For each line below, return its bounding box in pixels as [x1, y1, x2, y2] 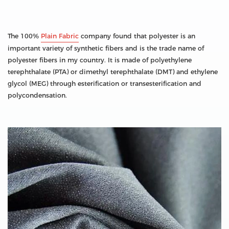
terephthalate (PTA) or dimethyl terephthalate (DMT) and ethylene [8, 68, 218, 76]
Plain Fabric [41, 32, 79, 40]
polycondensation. [8, 91, 67, 100]
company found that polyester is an [79, 32, 195, 40]
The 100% [8, 32, 41, 40]
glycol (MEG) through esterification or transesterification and [8, 80, 201, 88]
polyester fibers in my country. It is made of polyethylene [8, 56, 192, 64]
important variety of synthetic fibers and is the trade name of [8, 44, 204, 53]
